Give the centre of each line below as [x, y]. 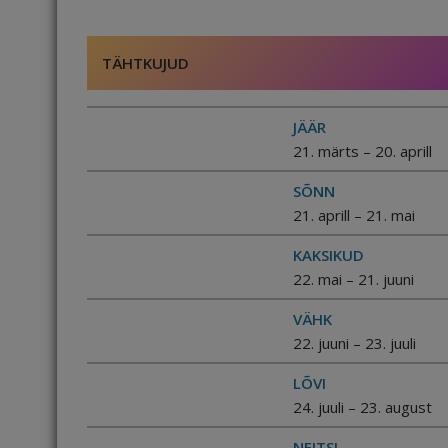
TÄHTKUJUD [145, 63]
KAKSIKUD [328, 255]
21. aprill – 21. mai [353, 215]
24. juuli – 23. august [362, 407]
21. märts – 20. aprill [362, 151]
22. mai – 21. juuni [353, 279]
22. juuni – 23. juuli [354, 343]
